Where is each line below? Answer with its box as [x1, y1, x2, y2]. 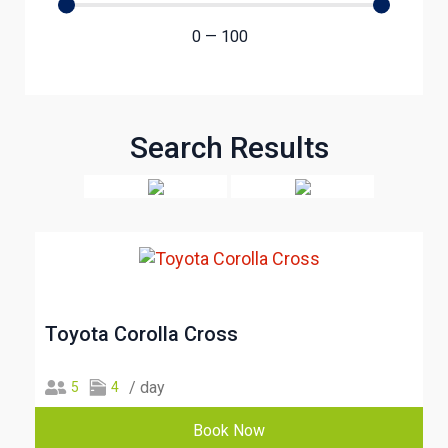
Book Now [193, 420, 265, 440]
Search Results [129, 129, 329, 165]
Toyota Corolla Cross [45, 321, 238, 346]
